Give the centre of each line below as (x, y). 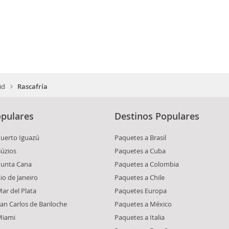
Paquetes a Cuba (140, 151)
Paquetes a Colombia (147, 164)
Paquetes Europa (141, 190)
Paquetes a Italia (140, 217)
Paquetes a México (143, 204)
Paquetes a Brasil (140, 137)
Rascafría (32, 86)
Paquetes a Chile (140, 177)
